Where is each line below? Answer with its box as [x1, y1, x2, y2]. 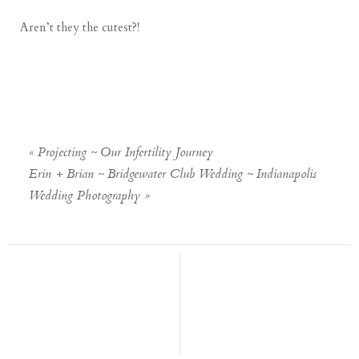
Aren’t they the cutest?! [20, 18, 140, 35]
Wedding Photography [29, 185, 141, 208]
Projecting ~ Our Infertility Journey [38, 142, 214, 164]
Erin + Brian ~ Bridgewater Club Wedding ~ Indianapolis [29, 163, 317, 186]
